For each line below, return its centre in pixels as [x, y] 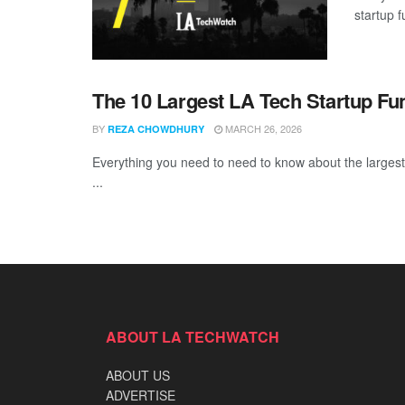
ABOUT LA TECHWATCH [193, 337]
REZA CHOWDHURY [156, 129]
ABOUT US [138, 376]
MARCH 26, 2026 [262, 129]
